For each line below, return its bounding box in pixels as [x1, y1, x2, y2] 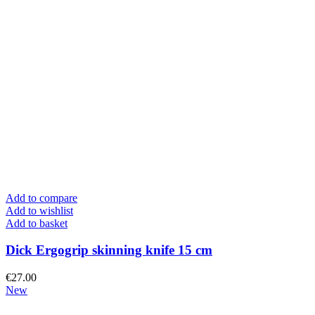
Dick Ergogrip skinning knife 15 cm [6, 243, 212, 258]
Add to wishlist [6, 204, 73, 217]
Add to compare [6, 191, 77, 204]
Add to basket [6, 217, 67, 229]
